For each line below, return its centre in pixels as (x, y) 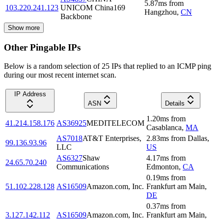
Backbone (76, 16)
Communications (83, 167)
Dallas (197, 138)
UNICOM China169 (93, 7)
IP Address (30, 94)
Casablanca (164, 128)
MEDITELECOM (115, 123)
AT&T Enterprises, (112, 138)
